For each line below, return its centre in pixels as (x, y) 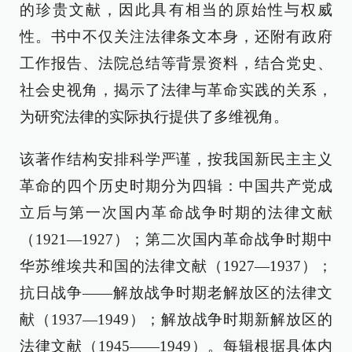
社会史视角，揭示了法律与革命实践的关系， (176, 90)
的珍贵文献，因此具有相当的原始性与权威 (176, 10)
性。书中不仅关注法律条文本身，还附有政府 (176, 37)
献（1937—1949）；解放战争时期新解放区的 (176, 319)
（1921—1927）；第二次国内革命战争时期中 (176, 239)
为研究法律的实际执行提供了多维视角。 (154, 117)
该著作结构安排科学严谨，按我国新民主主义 (176, 159)
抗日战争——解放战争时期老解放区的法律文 (176, 293)
